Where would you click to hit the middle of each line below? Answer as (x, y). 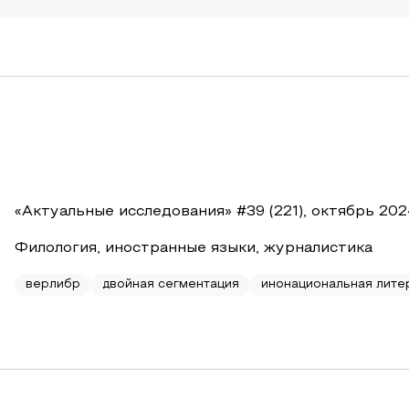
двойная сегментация (171, 285)
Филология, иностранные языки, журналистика (194, 248)
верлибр (53, 285)
